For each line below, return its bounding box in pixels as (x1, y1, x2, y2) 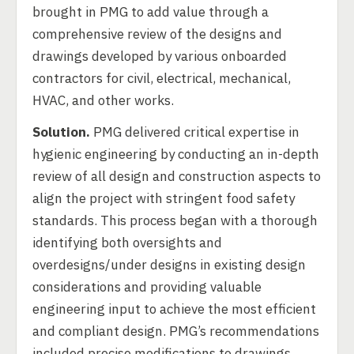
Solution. (32, 123, 90, 141)
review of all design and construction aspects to (32, 168, 321, 185)
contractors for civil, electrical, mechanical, (32, 70, 291, 87)
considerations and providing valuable (32, 278, 262, 296)
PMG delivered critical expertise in (90, 123, 299, 141)
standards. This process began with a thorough (32, 212, 318, 229)
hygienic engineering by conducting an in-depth (32, 145, 319, 163)
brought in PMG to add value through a (32, 3, 269, 21)
